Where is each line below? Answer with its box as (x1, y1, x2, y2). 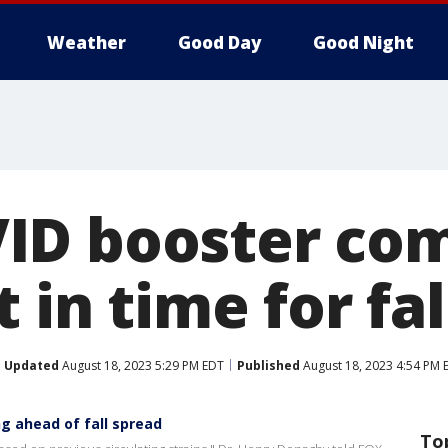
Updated (4, 356, 59, 374)
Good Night (313, 31, 414, 54)
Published (237, 356, 300, 374)
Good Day (178, 31, 261, 54)
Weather (47, 31, 126, 54)
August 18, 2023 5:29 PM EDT (59, 356, 224, 374)
